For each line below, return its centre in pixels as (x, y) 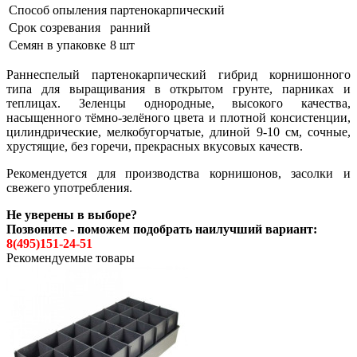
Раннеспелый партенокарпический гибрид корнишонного (178, 74)
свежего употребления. (69, 187)
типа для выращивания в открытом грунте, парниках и (178, 88)
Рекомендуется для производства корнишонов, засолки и (178, 173)
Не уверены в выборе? (72, 214)
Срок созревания (55, 27)
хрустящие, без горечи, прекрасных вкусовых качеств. (155, 146)
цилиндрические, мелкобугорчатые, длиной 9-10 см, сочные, (178, 131)
